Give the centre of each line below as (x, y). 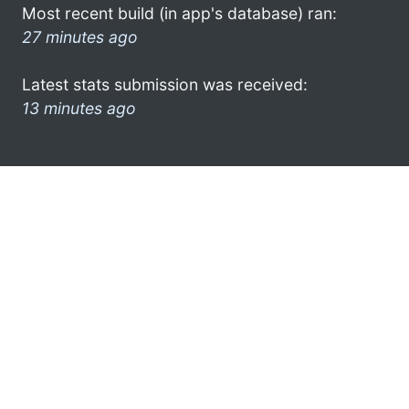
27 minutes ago (80, 37)
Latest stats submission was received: (165, 84)
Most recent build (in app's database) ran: (179, 13)
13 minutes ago (79, 108)
